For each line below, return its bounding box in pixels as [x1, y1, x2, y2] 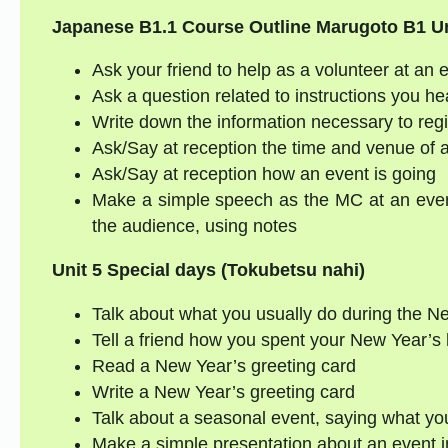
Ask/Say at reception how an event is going [91, 164, 436, 185]
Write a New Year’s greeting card [91, 382, 355, 403]
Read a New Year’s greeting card [91, 356, 356, 377]
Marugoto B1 [315, 16, 426, 37]
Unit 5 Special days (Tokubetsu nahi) [51, 260, 365, 281]
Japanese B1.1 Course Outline [51, 16, 311, 37]
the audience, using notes [91, 216, 297, 237]
